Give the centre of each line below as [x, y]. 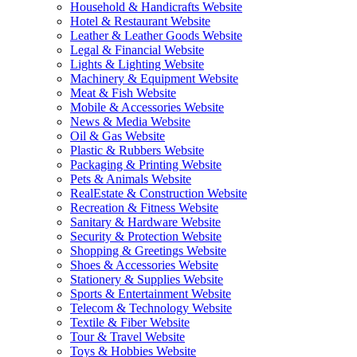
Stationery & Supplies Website [147, 279]
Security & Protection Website [146, 236]
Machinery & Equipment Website [154, 78]
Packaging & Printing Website [146, 165]
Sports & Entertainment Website [151, 294]
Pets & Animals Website [131, 179]
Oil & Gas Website [118, 136]
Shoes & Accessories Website [144, 265]
